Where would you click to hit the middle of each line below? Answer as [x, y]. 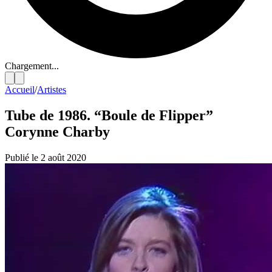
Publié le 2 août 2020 [46, 157]
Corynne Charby [57, 131]
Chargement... [32, 66]
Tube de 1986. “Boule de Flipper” [109, 115]
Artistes [52, 90]
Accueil [20, 90]
